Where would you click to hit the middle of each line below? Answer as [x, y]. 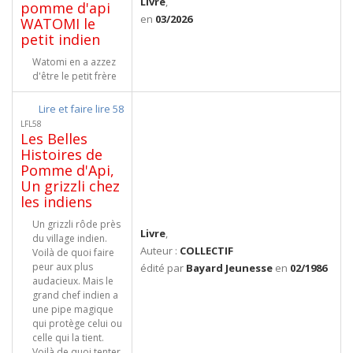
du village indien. [70, 238]
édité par [163, 268]
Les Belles [54, 139]
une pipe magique [73, 309]
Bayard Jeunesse [229, 268]
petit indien [60, 39]
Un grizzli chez [70, 186]
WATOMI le [58, 24]
